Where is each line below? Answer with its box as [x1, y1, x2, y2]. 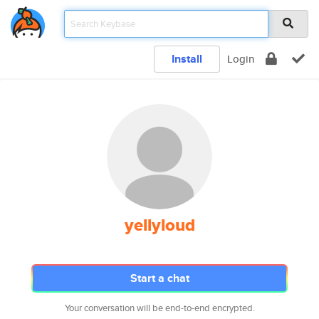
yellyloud [124, 212, 195, 238]
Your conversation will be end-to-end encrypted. [64, 301, 255, 315]
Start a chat [130, 270, 189, 286]
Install [172, 51, 202, 67]
